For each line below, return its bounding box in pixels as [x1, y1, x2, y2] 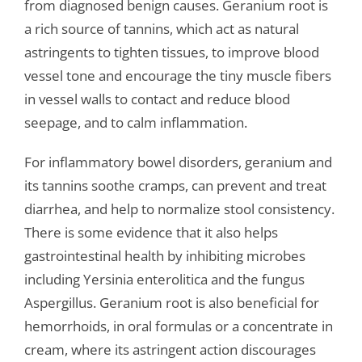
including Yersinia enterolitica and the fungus [23, 270, 305, 289]
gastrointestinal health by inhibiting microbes [23, 246, 305, 266]
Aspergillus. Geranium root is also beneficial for [23, 293, 319, 313]
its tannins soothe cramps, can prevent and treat [23, 176, 326, 196]
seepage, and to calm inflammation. [23, 113, 247, 133]
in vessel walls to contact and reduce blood [23, 90, 290, 109]
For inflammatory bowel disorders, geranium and [23, 153, 332, 172]
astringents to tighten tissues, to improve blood [23, 43, 319, 62]
